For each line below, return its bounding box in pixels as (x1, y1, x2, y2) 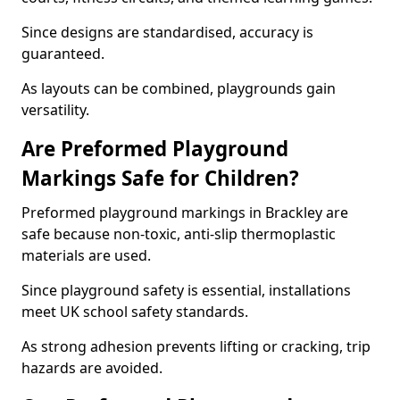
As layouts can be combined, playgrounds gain (21, 79, 336, 98)
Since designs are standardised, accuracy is (21, 22, 313, 42)
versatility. (21, 100, 89, 120)
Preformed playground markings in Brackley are (21, 203, 348, 222)
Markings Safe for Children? (21, 164, 299, 192)
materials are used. (21, 246, 151, 265)
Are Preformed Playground (21, 135, 288, 162)
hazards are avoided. (21, 358, 162, 378)
